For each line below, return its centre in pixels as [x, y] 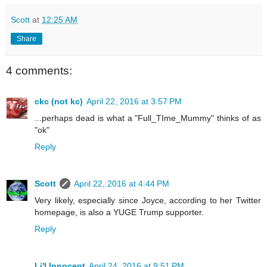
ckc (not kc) [59, 102]
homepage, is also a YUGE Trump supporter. [119, 212]
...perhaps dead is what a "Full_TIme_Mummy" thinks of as [148, 118]
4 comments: [39, 70]
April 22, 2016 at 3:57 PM [134, 102]
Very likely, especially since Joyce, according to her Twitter [148, 201]
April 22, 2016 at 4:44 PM [122, 184]
